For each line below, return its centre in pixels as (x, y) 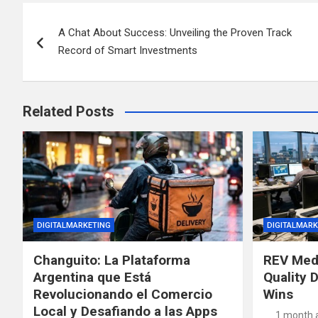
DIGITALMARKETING (74, 225)
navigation (75, 45)
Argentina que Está (92, 277)
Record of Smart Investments (128, 50)
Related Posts (68, 111)
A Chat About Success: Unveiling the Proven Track (175, 33)
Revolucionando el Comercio (123, 294)
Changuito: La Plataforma (112, 260)
